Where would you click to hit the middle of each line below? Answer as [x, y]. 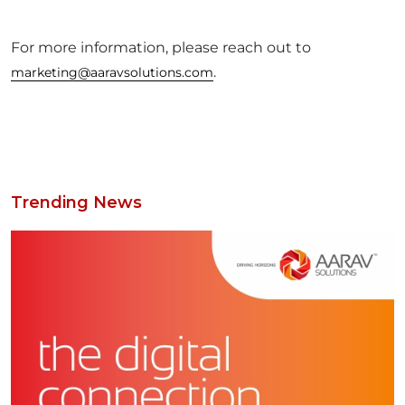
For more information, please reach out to [161, 47]
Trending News [76, 202]
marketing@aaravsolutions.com [112, 72]
